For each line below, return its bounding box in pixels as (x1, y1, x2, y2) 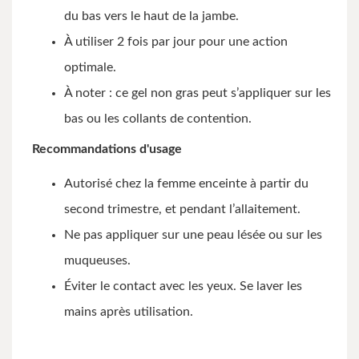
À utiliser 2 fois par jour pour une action (64, 35, 288, 48)
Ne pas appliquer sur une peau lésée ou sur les (64, 228, 322, 241)
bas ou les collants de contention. (64, 112, 255, 125)
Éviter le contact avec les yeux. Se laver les (64, 280, 302, 292)
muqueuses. (64, 254, 134, 267)
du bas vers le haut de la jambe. (64, 10, 239, 22)
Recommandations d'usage (32, 143, 185, 155)
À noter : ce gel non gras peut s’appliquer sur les (64, 87, 331, 99)
